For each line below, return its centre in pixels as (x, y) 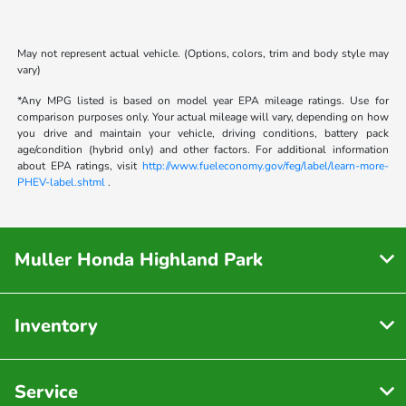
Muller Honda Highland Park (139, 260)
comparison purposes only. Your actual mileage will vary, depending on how (203, 117)
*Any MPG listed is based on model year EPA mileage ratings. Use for (203, 101)
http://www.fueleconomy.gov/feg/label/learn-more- (265, 166)
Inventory (56, 326)
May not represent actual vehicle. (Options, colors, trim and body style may (203, 54)
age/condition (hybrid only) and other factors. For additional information (203, 150)
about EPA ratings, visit (80, 166)
